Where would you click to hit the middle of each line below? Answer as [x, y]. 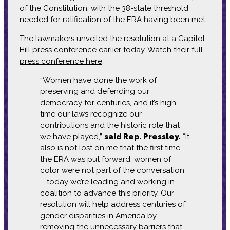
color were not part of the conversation [112, 170]
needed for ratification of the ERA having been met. [113, 19]
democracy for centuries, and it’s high [108, 102]
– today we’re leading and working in [107, 181]
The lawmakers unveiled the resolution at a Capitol [112, 38]
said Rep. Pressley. [142, 136]
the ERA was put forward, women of [105, 159]
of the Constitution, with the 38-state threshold [104, 8]
